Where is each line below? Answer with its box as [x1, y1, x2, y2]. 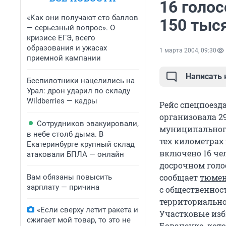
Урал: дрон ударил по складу [27, 86, 130, 95]
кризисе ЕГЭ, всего [27, 33, 95, 42]
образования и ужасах [27, 43, 107, 52]
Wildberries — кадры [27, 96, 97, 105]
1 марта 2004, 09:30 [159, 47, 216, 54]
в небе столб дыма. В [27, 130, 103, 139]
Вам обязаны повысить [27, 173, 112, 182]
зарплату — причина [27, 183, 99, 192]
